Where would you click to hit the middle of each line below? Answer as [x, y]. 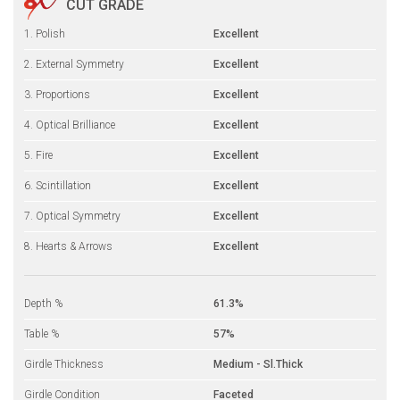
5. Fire [38, 155]
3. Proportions [57, 94]
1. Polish [45, 33]
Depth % [43, 303]
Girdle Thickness [64, 364]
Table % [42, 333]
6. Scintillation [58, 185]
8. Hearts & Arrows [68, 246]
